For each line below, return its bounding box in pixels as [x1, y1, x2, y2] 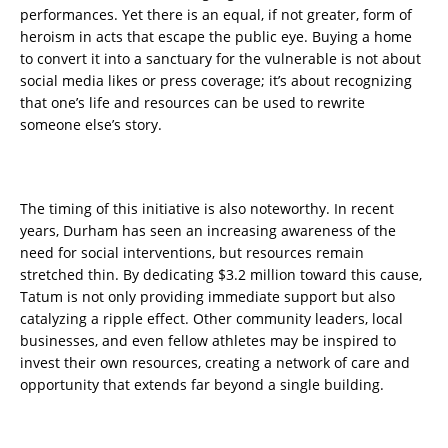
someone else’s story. [20, 115, 162, 135]
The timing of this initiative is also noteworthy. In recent [20, 199, 394, 219]
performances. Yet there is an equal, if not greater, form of [20, 5, 412, 25]
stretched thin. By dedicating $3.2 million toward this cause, [20, 265, 422, 285]
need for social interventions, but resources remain [20, 243, 364, 263]
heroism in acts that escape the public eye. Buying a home [20, 27, 412, 47]
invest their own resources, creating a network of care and [20, 353, 410, 373]
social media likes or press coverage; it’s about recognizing [20, 71, 412, 91]
